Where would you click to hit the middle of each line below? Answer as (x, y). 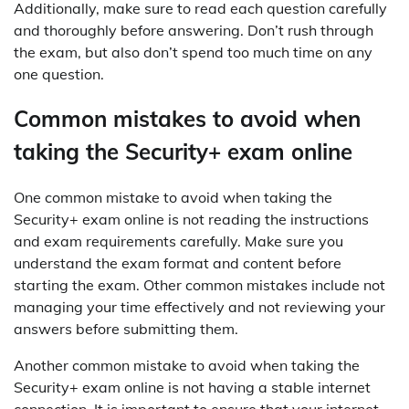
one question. (59, 73)
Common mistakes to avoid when (187, 119)
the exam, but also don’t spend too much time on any (193, 52)
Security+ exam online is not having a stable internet (192, 388)
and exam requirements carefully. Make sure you (178, 241)
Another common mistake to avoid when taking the (187, 366)
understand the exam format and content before (178, 263)
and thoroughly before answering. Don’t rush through (194, 30)
